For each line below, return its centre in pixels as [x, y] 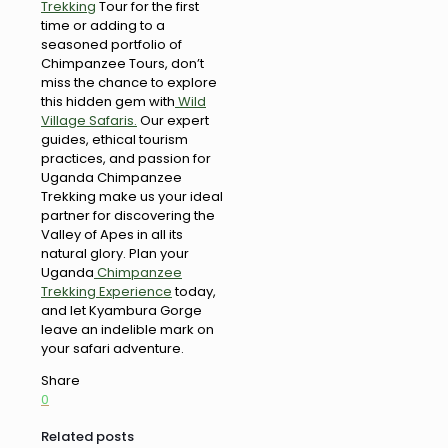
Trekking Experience [106, 292]
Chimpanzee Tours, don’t [122, 64]
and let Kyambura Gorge [121, 311]
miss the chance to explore [129, 83]
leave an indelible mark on [127, 330]
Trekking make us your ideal [132, 197]
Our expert [173, 121]
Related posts [87, 436]
